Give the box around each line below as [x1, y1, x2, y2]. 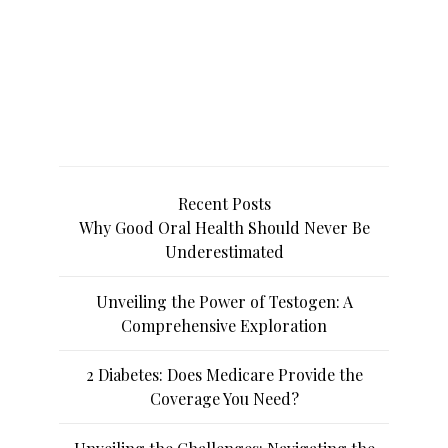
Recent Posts [177, 193, 271, 215]
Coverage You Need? [149, 388, 299, 410]
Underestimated [164, 241, 284, 263]
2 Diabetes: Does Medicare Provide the [85, 364, 363, 386]
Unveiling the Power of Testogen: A [95, 290, 353, 312]
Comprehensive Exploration [121, 314, 327, 336]
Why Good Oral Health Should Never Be [78, 217, 370, 239]
